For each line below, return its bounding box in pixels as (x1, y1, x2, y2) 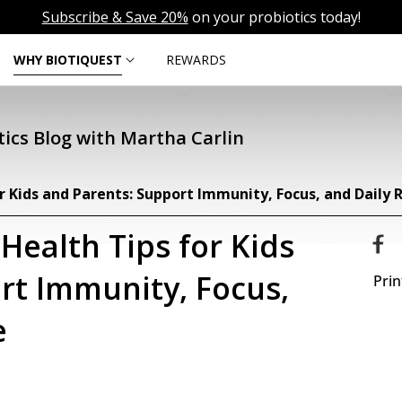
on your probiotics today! (188, 7, 361, 27)
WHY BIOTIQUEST (13, 50, 123, 68)
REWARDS (166, 50, 227, 68)
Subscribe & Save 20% (41, 7, 188, 27)
